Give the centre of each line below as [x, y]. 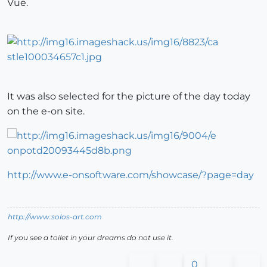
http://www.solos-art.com [55, 216]
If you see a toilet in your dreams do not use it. [91, 237]
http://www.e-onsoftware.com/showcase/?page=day [131, 175]
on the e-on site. [46, 111]
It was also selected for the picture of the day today [129, 96]
